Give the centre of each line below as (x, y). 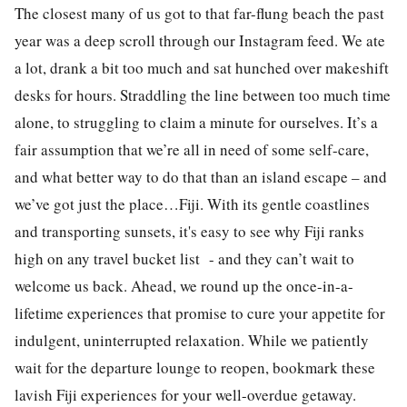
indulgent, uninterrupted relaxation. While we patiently (192, 340)
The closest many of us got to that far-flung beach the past (199, 13)
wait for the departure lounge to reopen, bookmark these (195, 367)
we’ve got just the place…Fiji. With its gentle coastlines (192, 203)
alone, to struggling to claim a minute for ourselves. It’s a (196, 122)
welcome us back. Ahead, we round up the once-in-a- (184, 285)
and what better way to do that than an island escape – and (201, 176)
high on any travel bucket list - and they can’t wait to (184, 258)
